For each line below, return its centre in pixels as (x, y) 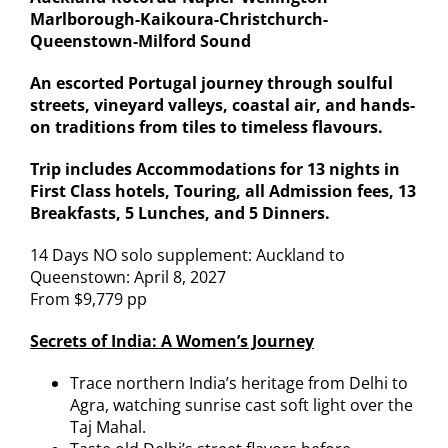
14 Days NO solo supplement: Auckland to (187, 254)
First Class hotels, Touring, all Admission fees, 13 (222, 190)
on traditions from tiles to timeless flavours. (206, 126)
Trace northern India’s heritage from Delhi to (238, 382)
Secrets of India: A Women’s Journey (171, 340)
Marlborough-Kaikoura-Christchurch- (178, 18)
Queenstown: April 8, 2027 (127, 276)
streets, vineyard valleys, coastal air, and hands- (222, 104)
